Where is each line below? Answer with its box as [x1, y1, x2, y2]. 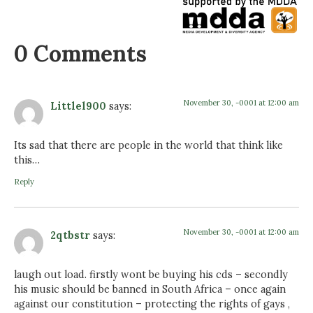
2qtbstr [50, 228, 90, 242]
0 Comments [14, 38, 147, 68]
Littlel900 [50, 99, 106, 112]
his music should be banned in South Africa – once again [14, 283, 286, 296]
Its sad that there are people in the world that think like [14, 139, 283, 152]
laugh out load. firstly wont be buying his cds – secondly [14, 268, 288, 282]
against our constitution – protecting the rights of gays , [14, 298, 290, 311]
